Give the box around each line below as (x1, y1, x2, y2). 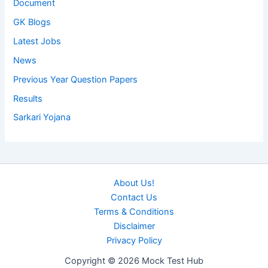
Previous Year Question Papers (13, 74, 138, 85)
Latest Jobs (13, 35, 62, 47)
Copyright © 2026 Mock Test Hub (65, 255, 203, 267)
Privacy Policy (106, 235, 162, 246)
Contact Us (111, 192, 157, 203)
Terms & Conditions (94, 206, 174, 218)
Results (13, 93, 43, 104)
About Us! (114, 178, 154, 189)
